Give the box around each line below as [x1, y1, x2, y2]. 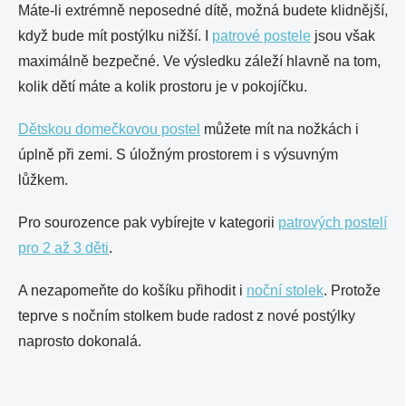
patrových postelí [278, 215, 387, 230]
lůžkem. [18, 172, 72, 188]
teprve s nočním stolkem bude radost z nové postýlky [18, 308, 355, 324]
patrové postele [212, 28, 311, 43]
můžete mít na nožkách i [200, 121, 359, 137]
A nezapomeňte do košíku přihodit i [18, 283, 246, 298]
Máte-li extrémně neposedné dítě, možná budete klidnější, [18, 3, 388, 18]
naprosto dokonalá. [18, 333, 141, 349]
